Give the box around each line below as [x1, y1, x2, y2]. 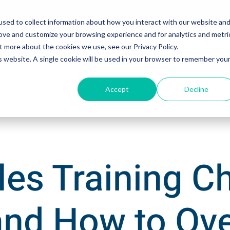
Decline [184, 84, 208, 93]
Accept [105, 84, 129, 93]
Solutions [25, 46, 59, 56]
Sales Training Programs [73, 46, 159, 56]
